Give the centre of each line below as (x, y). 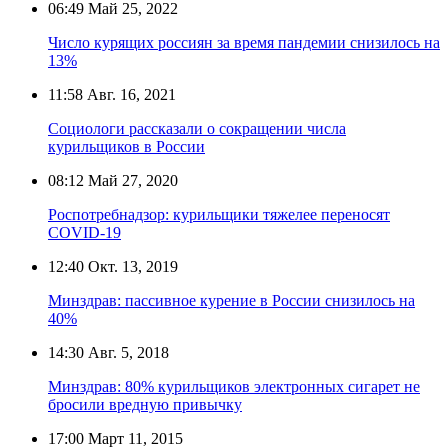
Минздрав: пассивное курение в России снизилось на (231, 300)
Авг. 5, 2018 (126, 352)
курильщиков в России (126, 146)
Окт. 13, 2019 (131, 266)
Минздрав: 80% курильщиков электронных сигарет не (234, 386)
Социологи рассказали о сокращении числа (197, 128)
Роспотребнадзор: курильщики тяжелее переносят (219, 214)
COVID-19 (84, 232)
